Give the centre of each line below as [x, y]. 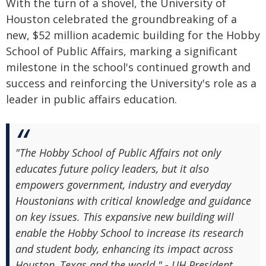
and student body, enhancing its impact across [124, 249]
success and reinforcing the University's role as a [131, 83]
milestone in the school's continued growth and [128, 67]
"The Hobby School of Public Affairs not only [118, 153]
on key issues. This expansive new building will [125, 217]
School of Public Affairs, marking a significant [122, 51]
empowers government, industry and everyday [123, 185]
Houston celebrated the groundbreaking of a [121, 19]
